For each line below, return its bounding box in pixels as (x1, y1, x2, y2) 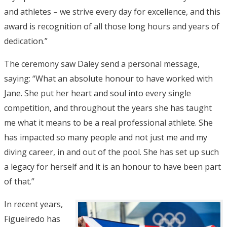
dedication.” (4, 35, 48, 47)
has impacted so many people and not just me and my (4, 131, 207, 143)
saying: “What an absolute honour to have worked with (4, 72, 213, 84)
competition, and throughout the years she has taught (4, 102, 212, 113)
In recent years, (4, 198, 63, 210)
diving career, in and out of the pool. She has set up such (4, 146, 219, 158)
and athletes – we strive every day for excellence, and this (4, 6, 220, 17)
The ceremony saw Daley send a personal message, (4, 58, 200, 69)
